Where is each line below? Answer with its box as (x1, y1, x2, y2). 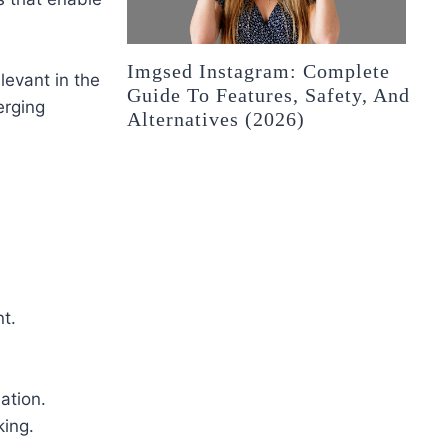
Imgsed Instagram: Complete (127, 60, 391, 83)
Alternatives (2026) (127, 108, 306, 131)
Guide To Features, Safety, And (127, 84, 411, 107)
